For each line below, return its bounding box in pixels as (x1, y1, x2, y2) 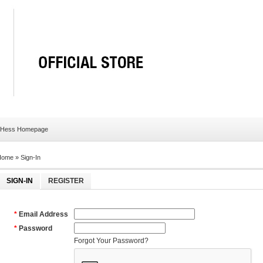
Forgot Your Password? (74, 236, 149, 245)
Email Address (19, 210, 69, 218)
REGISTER (48, 176, 85, 185)
